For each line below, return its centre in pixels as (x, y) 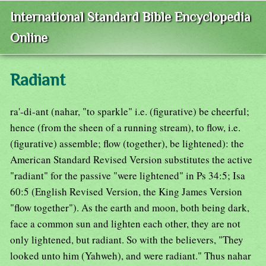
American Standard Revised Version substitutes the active (131, 160)
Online (29, 38)
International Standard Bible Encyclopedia (130, 17)
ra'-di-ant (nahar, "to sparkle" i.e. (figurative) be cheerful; (130, 112)
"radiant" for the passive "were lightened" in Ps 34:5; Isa (128, 176)
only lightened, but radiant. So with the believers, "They (127, 240)
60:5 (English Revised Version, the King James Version (126, 192)
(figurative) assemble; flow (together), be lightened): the (127, 144)
